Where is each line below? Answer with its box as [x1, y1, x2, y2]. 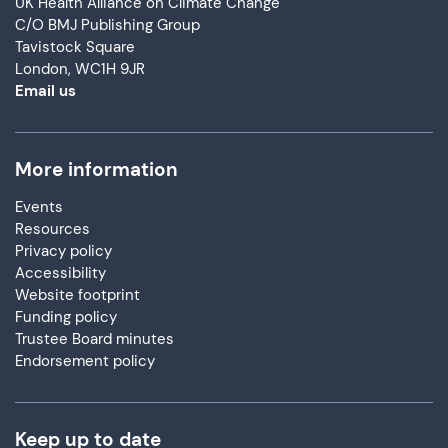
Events [15, 197, 63, 217]
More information [15, 157, 178, 182]
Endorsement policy [15, 351, 155, 371]
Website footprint [15, 285, 140, 305]
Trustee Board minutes [15, 329, 174, 349]
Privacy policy [15, 241, 112, 261]
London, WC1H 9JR [15, 59, 145, 79]
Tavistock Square [15, 37, 135, 57]
